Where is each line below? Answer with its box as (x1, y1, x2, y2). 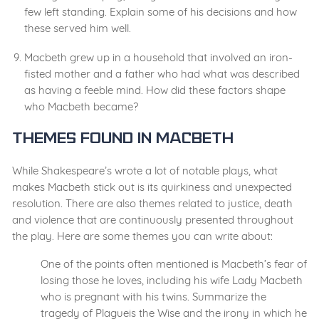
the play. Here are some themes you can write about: (12, 229, 273, 244)
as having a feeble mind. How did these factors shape (24, 83, 286, 98)
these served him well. (24, 21, 131, 36)
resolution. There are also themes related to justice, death (12, 197, 293, 211)
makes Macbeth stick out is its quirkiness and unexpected (12, 180, 292, 194)
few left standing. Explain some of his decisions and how (24, 5, 297, 19)
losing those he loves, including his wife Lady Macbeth (41, 273, 303, 288)
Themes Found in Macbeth (12, 132, 234, 147)
